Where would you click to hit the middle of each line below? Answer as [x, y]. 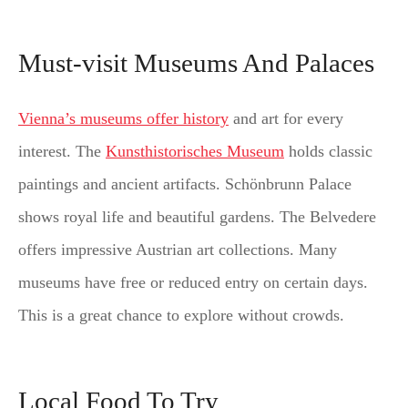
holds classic [328, 152]
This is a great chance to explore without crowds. [181, 316]
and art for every [286, 119]
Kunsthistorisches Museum [195, 152]
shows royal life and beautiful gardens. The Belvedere [197, 217]
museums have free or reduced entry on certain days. [193, 283]
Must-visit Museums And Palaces [196, 63]
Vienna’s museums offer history [123, 119]
